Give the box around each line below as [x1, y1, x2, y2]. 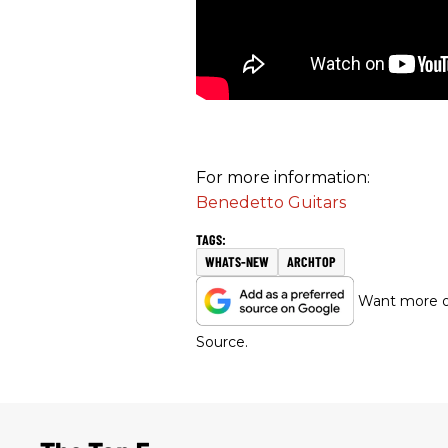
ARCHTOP [287, 253, 336, 271]
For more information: [196, 168, 370, 188]
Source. [196, 333, 248, 352]
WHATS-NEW [205, 253, 269, 271]
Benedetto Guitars [196, 193, 346, 213]
